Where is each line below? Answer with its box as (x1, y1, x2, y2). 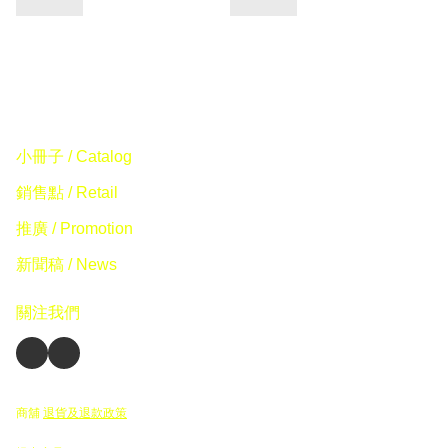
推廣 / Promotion (16, 220, 133, 238)
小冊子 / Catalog (16, 148, 132, 166)
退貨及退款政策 (43, 406, 127, 421)
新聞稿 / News (16, 256, 117, 274)
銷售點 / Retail (16, 184, 118, 202)
